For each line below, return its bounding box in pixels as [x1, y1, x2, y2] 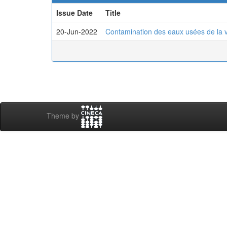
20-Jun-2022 [56, 26, 97, 36]
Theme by [47, 110, 81, 121]
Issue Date [56, 8, 93, 18]
